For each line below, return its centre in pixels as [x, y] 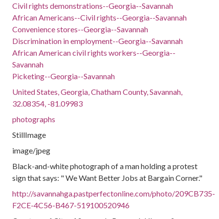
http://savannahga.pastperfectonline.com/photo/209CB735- [114, 193]
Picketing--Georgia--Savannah [64, 76]
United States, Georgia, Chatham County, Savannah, [98, 92]
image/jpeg [32, 150]
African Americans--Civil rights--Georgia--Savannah [100, 17]
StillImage [29, 135]
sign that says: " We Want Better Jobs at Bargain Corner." [108, 178]
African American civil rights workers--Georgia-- [94, 53]
